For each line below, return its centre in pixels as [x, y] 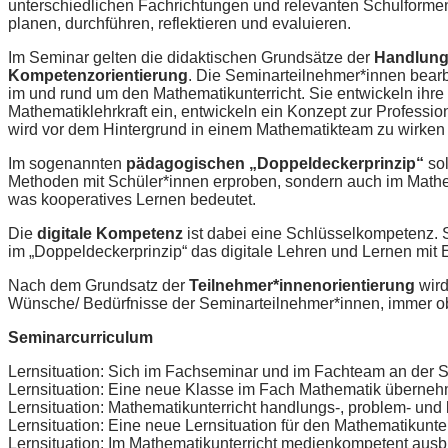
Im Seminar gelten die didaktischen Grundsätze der [191, 58]
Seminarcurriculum [80, 338]
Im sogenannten [67, 164]
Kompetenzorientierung [98, 76]
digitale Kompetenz [110, 234]
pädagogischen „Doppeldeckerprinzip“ [275, 164]
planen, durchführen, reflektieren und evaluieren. [179, 24]
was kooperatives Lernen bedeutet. [132, 200]
